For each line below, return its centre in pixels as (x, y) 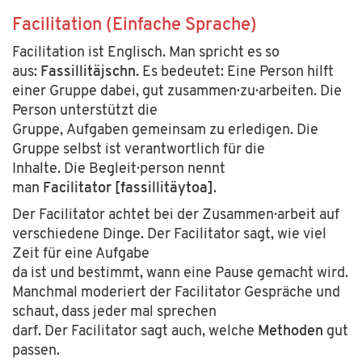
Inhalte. (36, 169)
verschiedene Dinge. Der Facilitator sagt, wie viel (169, 235)
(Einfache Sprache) (179, 25)
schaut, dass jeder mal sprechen (114, 312)
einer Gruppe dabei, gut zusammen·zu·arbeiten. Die (177, 91)
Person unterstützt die (85, 111)
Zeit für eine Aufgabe (81, 254)
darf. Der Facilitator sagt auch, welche (135, 332)
